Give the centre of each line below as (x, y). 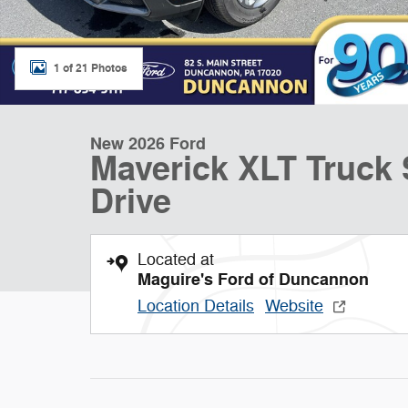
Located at (176, 260)
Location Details (196, 306)
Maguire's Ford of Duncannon (253, 280)
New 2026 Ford (148, 144)
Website (294, 306)
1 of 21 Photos (91, 68)
